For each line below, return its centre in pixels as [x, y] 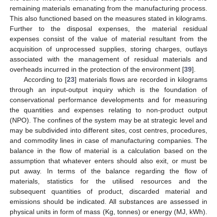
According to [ [45, 80]
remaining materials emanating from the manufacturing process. [108, 8]
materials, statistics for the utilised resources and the [108, 181]
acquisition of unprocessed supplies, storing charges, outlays [108, 49]
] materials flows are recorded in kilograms [141, 80]
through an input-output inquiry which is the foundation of [108, 90]
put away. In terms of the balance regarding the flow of [108, 171]
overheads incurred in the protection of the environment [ [97, 70]
